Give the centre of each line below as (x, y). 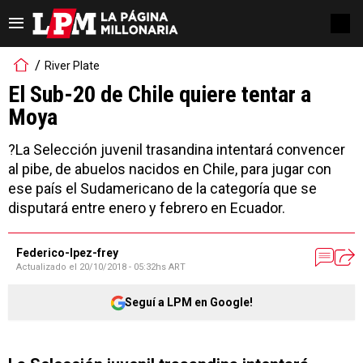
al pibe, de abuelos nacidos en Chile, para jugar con (170, 169)
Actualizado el (48, 267)
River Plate (72, 65)
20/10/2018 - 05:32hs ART (132, 267)
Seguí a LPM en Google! (189, 302)
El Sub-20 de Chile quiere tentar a (160, 94)
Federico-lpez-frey (67, 253)
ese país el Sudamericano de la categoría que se (162, 188)
